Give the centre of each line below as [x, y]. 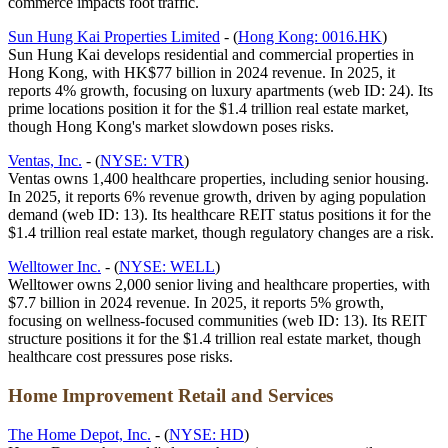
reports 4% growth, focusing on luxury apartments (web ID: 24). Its [220, 91]
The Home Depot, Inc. [79, 434]
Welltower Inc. [54, 267]
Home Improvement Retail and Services [170, 396]
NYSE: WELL [167, 267]
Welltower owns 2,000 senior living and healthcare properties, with [219, 285]
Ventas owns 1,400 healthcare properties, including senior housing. [218, 179]
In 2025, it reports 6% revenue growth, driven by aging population [217, 197]
